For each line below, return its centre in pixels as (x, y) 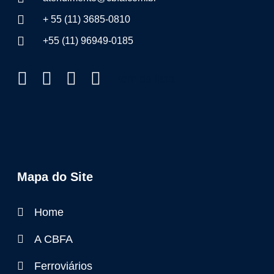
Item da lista (145, 79)
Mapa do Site (55, 177)
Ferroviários (63, 266)
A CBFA (53, 239)
